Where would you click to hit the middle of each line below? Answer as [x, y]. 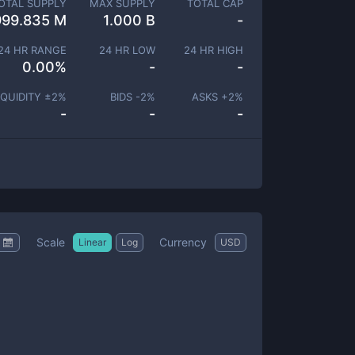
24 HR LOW [127, 50]
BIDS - [125, 97]
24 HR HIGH [214, 50]
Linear [92, 242]
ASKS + [210, 97]
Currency [183, 242]
